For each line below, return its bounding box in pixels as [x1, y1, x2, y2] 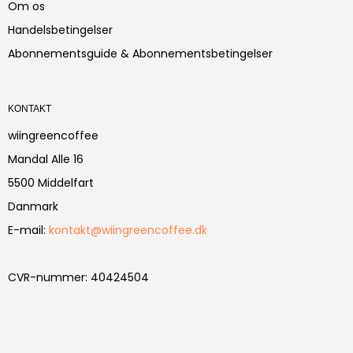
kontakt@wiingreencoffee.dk [49, 222, 207, 239]
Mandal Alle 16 [8, 151, 84, 168]
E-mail [8, 222, 43, 239]
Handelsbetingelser [8, 22, 113, 39]
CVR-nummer [8, 269, 85, 286]
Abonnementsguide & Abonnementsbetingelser [8, 46, 273, 62]
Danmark [8, 199, 58, 215]
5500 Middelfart [8, 175, 94, 191]
